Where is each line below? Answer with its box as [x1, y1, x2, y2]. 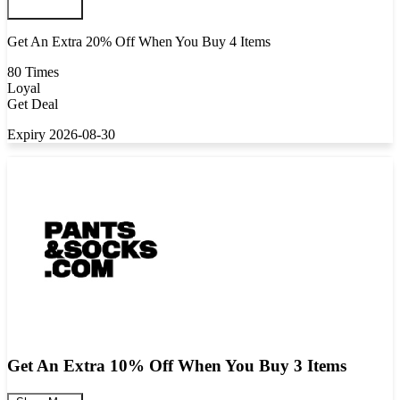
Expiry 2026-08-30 [7, 127, 115, 143]
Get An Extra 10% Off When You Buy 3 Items [7, 356, 346, 376]
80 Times [7, 64, 59, 80]
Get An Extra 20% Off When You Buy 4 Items [7, 34, 271, 50]
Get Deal [7, 96, 58, 112]
